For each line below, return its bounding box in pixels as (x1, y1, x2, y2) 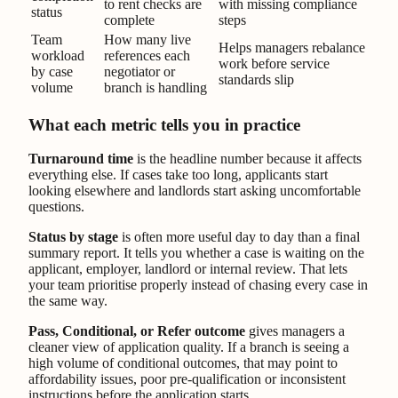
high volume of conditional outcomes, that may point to (28, 355, 338, 371)
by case (31, 63, 73, 79)
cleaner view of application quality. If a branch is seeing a (28, 339, 349, 355)
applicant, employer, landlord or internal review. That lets (28, 261, 347, 277)
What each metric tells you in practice (28, 115, 300, 134)
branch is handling (104, 79, 207, 95)
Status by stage (28, 229, 118, 245)
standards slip (219, 71, 294, 87)
